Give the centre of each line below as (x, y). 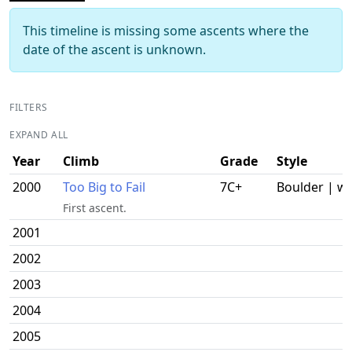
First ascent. (95, 207)
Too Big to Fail (104, 187)
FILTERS (29, 107)
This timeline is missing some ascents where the (166, 30)
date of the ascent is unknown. (114, 49)
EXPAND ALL (39, 134)
